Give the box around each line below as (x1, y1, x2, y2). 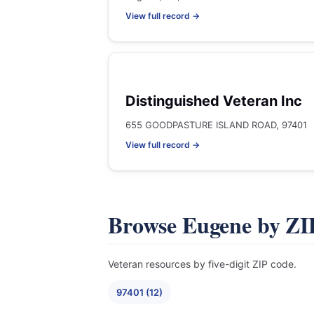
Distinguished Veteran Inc (125, 93, 302, 109)
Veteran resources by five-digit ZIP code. (108, 258, 296, 270)
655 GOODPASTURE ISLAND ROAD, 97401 (125, 119, 307, 130)
